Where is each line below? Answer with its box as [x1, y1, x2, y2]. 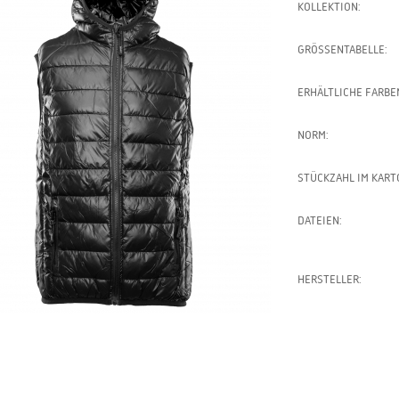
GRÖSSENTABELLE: [297, 43, 385, 56]
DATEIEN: [297, 214, 342, 227]
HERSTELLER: [297, 273, 362, 286]
